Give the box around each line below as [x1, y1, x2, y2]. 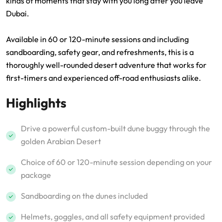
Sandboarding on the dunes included [21, 191, 148, 201]
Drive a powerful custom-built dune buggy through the [21, 123, 210, 133]
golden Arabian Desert [21, 136, 101, 146]
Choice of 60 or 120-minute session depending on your [21, 157, 212, 167]
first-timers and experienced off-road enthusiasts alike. [6, 73, 201, 83]
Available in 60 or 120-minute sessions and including [6, 34, 189, 44]
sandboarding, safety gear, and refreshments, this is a [6, 47, 194, 57]
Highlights [6, 95, 66, 111]
